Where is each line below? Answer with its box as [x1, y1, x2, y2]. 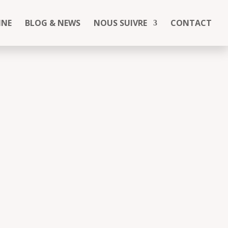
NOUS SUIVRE [94, 17, 147, 28]
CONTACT [170, 17, 212, 28]
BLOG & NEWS [25, 17, 80, 28]
